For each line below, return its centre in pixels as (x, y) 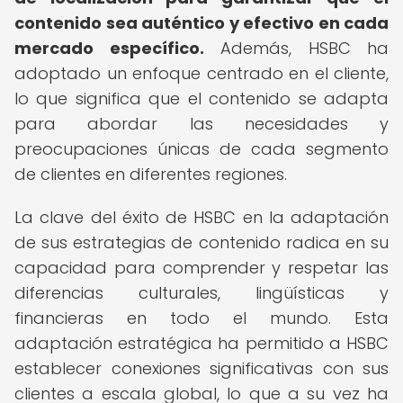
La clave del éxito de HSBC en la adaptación (201, 217)
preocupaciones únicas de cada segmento (201, 149)
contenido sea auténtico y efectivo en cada (201, 23)
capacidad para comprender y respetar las (201, 268)
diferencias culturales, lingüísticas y (201, 293)
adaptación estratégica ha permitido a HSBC (201, 343)
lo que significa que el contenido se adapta (201, 99)
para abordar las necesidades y (201, 124)
